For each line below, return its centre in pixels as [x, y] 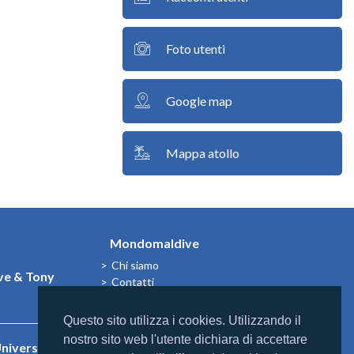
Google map [199, 101]
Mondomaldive [150, 243]
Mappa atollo [202, 153]
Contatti [133, 282]
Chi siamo [135, 265]
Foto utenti [195, 49]
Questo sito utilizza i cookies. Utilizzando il [182, 321]
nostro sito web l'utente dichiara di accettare [185, 340]
